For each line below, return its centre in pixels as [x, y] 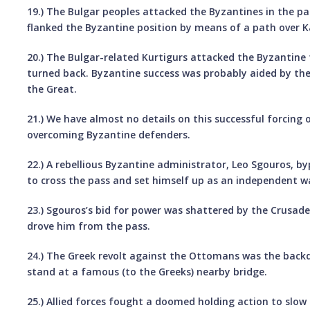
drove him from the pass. [89, 226]
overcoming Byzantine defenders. [109, 134]
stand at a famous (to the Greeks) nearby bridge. [147, 271]
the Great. [52, 89]
